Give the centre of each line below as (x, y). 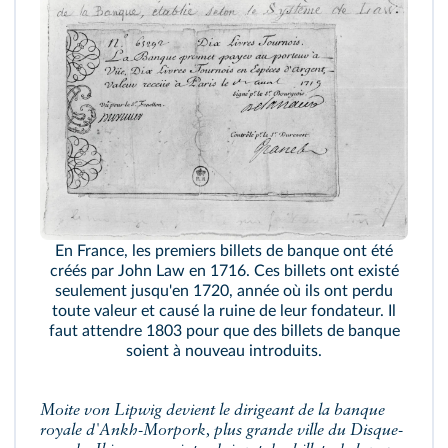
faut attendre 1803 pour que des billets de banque (224, 331)
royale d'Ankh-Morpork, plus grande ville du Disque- (221, 431)
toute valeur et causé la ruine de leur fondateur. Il (224, 311)
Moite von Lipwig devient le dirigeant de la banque (212, 411)
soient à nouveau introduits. (224, 351)
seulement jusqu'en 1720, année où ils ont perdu (224, 291)
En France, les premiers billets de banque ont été (224, 251)
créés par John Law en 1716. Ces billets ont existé (224, 271)
